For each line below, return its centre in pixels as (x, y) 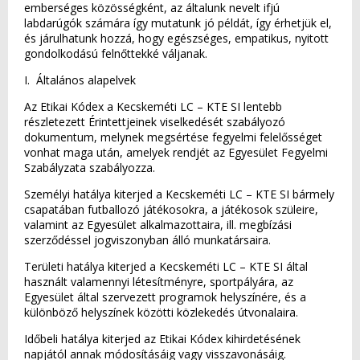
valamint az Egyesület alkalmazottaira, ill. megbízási (158, 225)
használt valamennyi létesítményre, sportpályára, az (159, 282)
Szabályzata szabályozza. (93, 168)
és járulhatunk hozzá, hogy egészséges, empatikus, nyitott (176, 38)
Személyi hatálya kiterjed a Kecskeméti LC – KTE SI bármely (179, 194)
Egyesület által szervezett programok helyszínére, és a (165, 297)
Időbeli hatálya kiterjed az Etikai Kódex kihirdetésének (162, 339)
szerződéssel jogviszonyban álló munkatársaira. (147, 240)
